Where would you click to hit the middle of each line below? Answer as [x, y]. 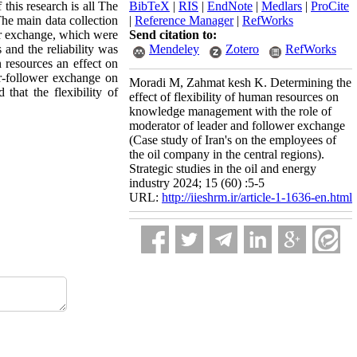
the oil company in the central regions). [227, 154]
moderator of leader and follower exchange [237, 126]
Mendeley [174, 49]
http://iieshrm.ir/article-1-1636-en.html [257, 197]
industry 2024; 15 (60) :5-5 [197, 183]
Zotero [242, 49]
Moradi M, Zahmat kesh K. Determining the [240, 82]
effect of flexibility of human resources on [234, 97]
